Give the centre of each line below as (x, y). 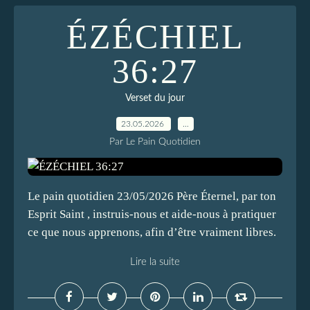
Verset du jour (155, 98)
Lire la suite (155, 262)
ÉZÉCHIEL (155, 37)
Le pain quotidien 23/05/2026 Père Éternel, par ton (152, 196)
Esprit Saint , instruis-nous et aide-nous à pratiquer (152, 214)
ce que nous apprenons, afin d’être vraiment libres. (152, 232)
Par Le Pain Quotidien (155, 142)
